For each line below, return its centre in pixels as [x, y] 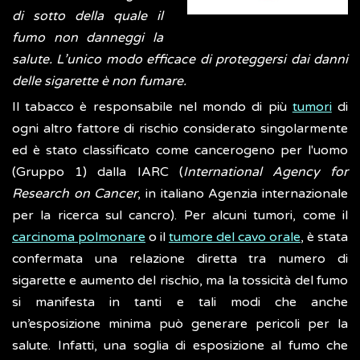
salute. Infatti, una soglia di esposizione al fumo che [180, 346]
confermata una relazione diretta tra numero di [180, 259]
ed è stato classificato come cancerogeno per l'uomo [180, 151]
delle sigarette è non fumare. [99, 82]
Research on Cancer [75, 194]
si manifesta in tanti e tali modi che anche [180, 303]
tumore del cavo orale [235, 237]
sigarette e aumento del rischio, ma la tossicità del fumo [180, 281]
